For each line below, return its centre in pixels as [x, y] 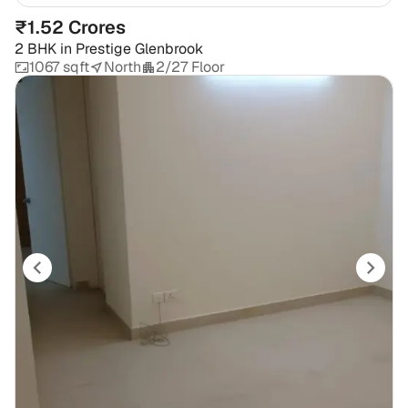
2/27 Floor [190, 67]
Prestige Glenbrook [139, 49]
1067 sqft [59, 67]
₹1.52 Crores [70, 28]
